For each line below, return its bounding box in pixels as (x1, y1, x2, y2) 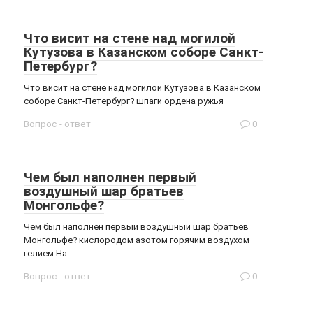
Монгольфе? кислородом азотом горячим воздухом (24, 235, 249, 245)
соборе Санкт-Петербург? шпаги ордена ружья (24, 96, 224, 106)
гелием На (24, 248, 67, 259)
